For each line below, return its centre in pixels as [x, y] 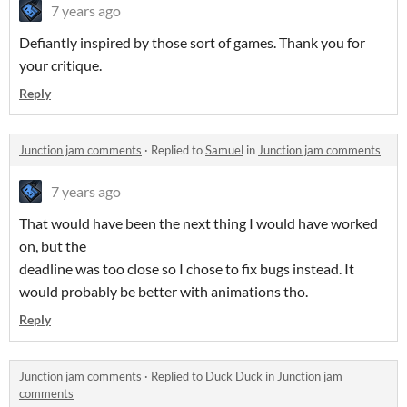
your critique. [60, 65]
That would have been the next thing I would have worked [199, 223]
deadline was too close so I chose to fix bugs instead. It [187, 269]
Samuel [224, 150]
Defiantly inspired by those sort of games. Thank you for [192, 43]
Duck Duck [234, 377]
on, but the [53, 246]
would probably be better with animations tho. [164, 292]
